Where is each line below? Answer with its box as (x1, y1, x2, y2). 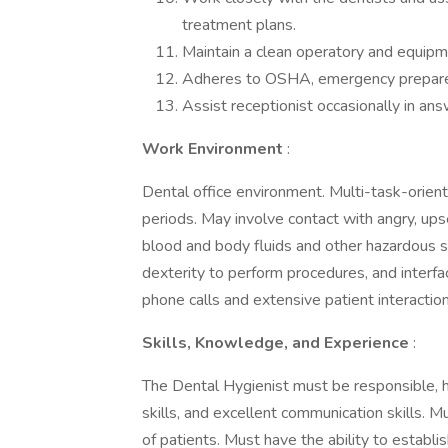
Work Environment (142, 138, 287, 160)
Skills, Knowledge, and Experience (142, 332, 413, 354)
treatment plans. (182, 14, 296, 36)
